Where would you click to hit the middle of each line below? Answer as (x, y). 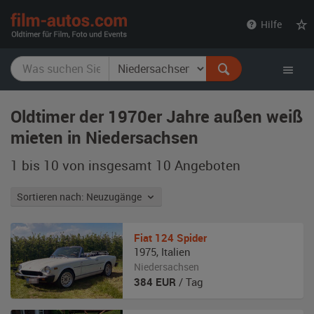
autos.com (160, 35)
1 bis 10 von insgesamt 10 (91, 165)
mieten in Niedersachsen (104, 137)
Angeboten (206, 165)
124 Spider (181, 238)
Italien (176, 252)
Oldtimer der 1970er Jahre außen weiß (157, 116)
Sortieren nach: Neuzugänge (116, 197)
